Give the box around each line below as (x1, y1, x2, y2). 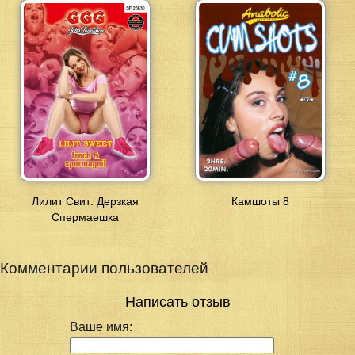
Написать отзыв (124, 294, 231, 311)
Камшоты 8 (231, 195, 290, 208)
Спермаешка (52, 211, 120, 224)
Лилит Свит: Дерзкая (32, 195, 139, 208)
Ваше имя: (70, 320, 132, 334)
